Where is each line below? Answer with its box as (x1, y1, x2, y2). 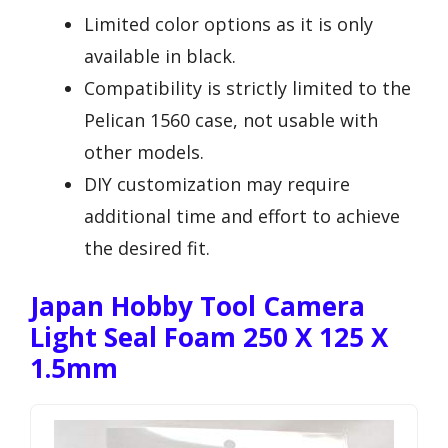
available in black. (84, 44, 236, 69)
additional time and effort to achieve (84, 204, 400, 229)
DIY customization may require (84, 172, 350, 197)
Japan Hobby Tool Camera (30, 288, 365, 325)
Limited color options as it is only (84, 12, 373, 37)
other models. (84, 140, 204, 165)
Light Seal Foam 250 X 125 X (30, 319, 388, 356)
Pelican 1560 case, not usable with (84, 108, 378, 133)
